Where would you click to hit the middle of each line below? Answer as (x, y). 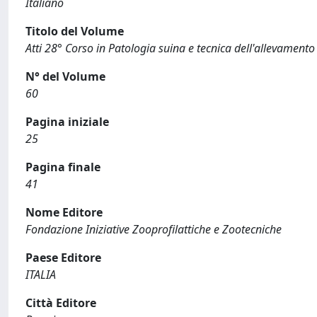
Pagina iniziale (67, 122)
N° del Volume (65, 76)
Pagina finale (63, 167)
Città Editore (61, 303)
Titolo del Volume (75, 31)
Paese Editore (63, 258)
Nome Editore (64, 212)
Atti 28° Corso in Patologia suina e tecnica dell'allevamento (170, 48)
